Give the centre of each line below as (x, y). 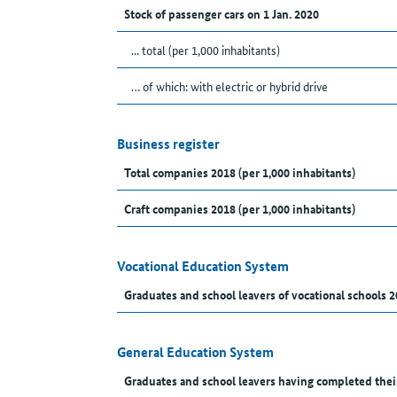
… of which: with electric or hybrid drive (230, 86)
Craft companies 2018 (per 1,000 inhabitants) (240, 209)
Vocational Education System (203, 266)
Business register (168, 144)
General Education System (195, 352)
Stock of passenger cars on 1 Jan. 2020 (222, 14)
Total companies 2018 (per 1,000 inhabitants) (240, 172)
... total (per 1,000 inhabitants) (206, 50)
